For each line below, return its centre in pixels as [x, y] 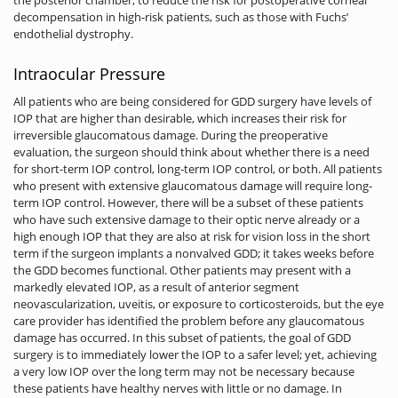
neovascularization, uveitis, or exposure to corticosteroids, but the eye [199, 303]
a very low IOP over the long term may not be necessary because [184, 371]
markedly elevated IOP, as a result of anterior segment [156, 287]
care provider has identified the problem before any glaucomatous [189, 320]
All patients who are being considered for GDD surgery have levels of [192, 101]
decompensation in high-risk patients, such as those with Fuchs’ [181, 16]
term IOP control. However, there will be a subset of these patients [188, 202]
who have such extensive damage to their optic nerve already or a [187, 219]
